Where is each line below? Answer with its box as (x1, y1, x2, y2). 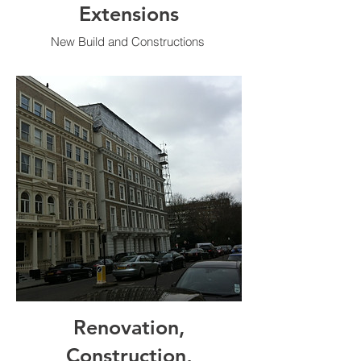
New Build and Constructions (50, 34, 208, 49)
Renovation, (73, 315, 185, 339)
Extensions (79, 2, 179, 26)
